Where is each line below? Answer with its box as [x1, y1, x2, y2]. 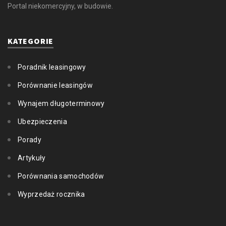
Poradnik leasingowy [18, 63, 86, 72]
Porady [18, 136, 41, 144]
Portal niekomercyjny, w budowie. [8, 2, 113, 11]
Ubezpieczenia [18, 118, 67, 126]
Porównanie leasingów [18, 81, 93, 90]
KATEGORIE [8, 36, 54, 46]
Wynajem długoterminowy [18, 99, 105, 108]
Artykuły [18, 154, 46, 162]
